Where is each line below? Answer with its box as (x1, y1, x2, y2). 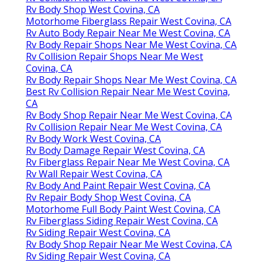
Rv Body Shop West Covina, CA (26, 2, 160, 16)
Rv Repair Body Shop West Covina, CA (26, 190, 191, 204)
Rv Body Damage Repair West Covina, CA (26, 143, 205, 157)
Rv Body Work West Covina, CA (26, 131, 161, 145)
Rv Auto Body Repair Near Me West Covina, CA (26, 26, 230, 39)
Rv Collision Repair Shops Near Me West (26, 49, 203, 63)
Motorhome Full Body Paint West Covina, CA (26, 202, 220, 215)
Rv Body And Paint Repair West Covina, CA (26, 178, 210, 192)
